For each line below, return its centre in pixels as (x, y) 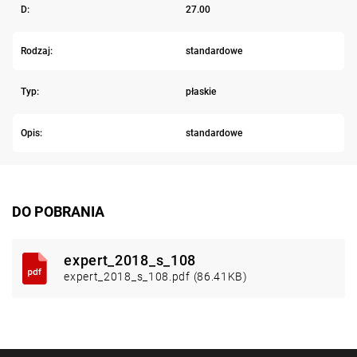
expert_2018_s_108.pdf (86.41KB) (156, 276)
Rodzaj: (37, 51)
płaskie (200, 92)
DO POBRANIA (58, 211)
